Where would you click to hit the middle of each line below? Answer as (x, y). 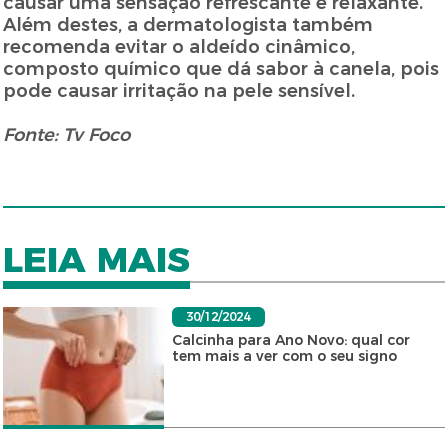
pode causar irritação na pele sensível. (182, 91)
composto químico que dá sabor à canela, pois (221, 69)
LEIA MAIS (97, 260)
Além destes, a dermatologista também (188, 25)
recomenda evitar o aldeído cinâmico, (179, 47)
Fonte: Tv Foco (67, 135)
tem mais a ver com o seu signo (284, 356)
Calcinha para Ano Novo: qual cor (290, 340)
